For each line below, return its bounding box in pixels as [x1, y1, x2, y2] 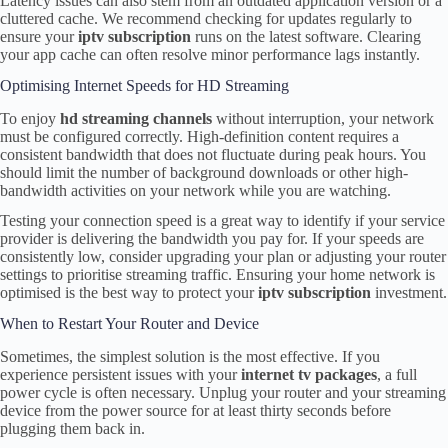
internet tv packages [241, 366, 377, 384]
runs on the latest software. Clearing [191, 28, 421, 46]
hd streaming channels [60, 109, 212, 127]
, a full [377, 366, 417, 384]
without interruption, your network [212, 109, 434, 127]
